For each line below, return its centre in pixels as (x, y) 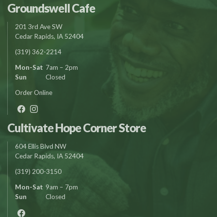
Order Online (34, 92)
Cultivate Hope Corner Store (77, 127)
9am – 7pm (61, 187)
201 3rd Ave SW (39, 26)
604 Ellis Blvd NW (41, 146)
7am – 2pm (61, 67)
